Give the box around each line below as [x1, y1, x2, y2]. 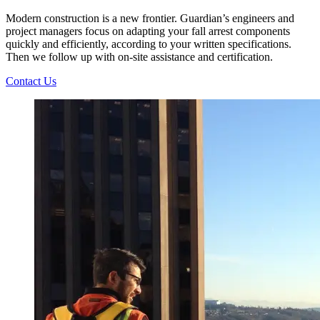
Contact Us [6, 75, 56, 88]
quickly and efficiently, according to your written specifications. [6, 38, 291, 51]
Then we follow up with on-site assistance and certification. [6, 51, 273, 64]
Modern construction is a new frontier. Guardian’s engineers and [6, 12, 294, 25]
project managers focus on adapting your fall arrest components [6, 25, 290, 38]
